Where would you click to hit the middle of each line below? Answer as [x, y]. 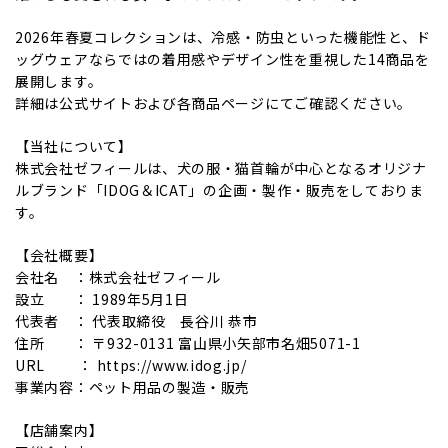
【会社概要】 [59, 255]
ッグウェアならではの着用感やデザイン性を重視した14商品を [222, 59]
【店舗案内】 [59, 430]
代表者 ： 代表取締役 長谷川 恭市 [136, 321]
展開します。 [59, 81]
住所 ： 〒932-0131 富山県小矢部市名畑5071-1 [188, 343]
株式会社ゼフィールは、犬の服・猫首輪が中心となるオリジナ [221, 168]
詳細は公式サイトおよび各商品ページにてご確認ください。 [213, 103]
